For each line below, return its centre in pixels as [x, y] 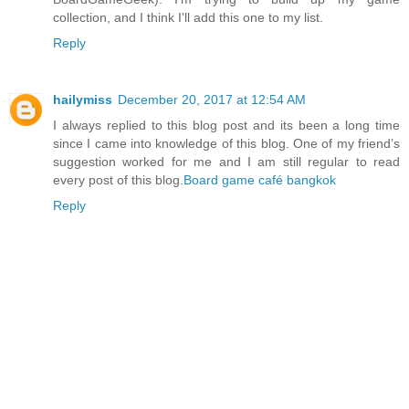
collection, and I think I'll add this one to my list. [188, 18]
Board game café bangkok [260, 180]
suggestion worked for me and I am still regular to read [226, 162]
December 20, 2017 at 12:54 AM [212, 100]
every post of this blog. [118, 180]
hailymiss [83, 100]
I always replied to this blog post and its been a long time [226, 126]
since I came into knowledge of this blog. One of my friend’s [226, 144]
